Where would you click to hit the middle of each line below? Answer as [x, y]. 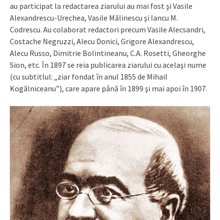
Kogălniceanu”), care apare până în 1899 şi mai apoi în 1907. [109, 88]
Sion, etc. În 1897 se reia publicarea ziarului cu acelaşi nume [108, 65]
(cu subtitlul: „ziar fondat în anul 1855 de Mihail [89, 76]
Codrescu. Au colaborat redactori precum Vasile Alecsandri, [108, 29]
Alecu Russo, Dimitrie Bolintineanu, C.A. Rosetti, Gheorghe [108, 53]
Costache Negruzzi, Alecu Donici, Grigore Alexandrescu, [102, 41]
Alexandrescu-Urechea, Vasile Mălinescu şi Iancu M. [94, 17]
